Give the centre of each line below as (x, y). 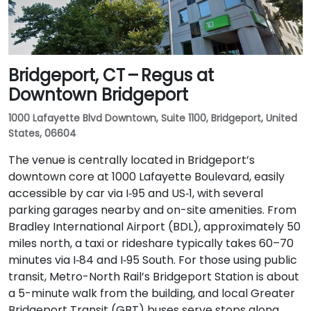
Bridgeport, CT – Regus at (111, 75)
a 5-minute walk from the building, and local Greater (152, 293)
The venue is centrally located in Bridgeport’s (132, 160)
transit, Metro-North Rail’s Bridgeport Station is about (154, 276)
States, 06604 (42, 133)
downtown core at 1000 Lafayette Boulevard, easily (146, 176)
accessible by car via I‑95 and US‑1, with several (136, 193)
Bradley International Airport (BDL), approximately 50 (154, 226)
